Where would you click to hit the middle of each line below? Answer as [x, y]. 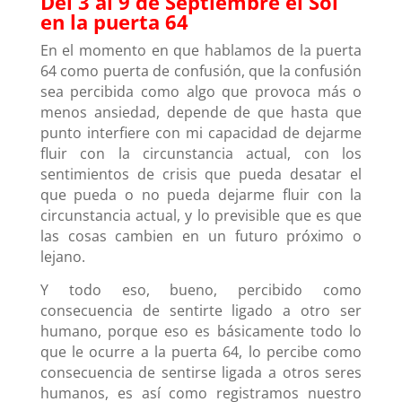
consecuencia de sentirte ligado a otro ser [201, 310]
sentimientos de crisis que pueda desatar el [201, 174]
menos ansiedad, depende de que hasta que [201, 112]
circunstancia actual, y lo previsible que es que [201, 215]
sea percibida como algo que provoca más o [201, 91]
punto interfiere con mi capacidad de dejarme [201, 132]
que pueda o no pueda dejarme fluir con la [201, 194]
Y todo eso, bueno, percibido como [201, 289]
